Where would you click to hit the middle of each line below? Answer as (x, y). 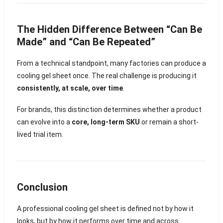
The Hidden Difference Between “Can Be (109, 29)
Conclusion (42, 187)
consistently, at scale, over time (70, 88)
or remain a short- (169, 122)
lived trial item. (40, 135)
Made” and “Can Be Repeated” (86, 42)
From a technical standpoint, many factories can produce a (111, 63)
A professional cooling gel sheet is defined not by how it (105, 209)
